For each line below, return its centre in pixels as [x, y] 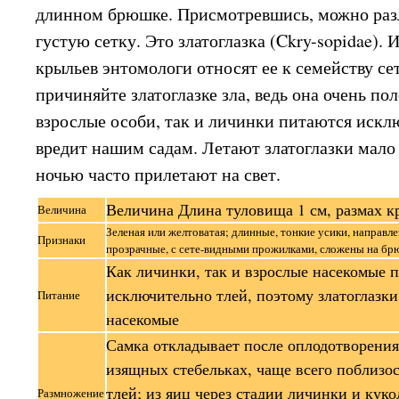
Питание [59, 295]
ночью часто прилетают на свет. [159, 174]
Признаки [62, 240]
